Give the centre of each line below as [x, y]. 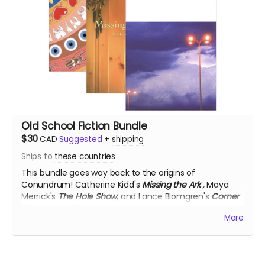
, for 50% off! [73, 208]
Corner [225, 196]
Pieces [34, 208]
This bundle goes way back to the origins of [108, 173]
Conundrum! [47, 185]
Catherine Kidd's [109, 185]
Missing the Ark [171, 185]
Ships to [38, 156]
